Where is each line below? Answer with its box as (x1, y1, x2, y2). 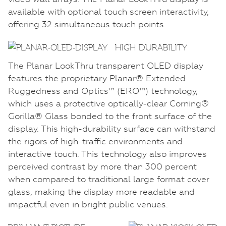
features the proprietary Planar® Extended (8, 73, 186, 83)
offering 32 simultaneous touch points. (8, 19, 166, 29)
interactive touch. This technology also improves (8, 148, 207, 159)
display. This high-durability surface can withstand (8, 123, 215, 134)
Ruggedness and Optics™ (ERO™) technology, (8, 85, 198, 96)
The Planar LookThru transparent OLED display (8, 60, 203, 71)
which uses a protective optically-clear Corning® (8, 98, 209, 108)
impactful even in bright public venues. (8, 199, 168, 209)
